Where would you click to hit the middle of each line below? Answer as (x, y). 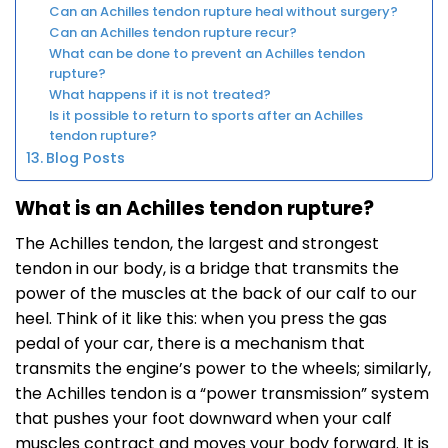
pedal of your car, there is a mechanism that (190, 343)
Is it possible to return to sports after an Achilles (205, 115)
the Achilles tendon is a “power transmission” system (222, 393)
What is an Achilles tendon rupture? (194, 208)
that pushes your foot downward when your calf (203, 418)
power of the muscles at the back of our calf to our (216, 293)
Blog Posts (85, 157)
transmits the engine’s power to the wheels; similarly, (223, 368)
